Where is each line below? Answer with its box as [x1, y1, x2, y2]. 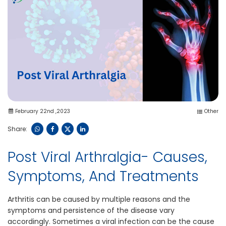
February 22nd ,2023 [15, 107, 70, 116]
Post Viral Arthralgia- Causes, [8, 147, 207, 167]
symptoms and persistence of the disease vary [8, 205, 175, 216]
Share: [8, 124, 27, 133]
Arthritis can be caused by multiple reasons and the [8, 194, 190, 205]
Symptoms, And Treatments [8, 166, 199, 187]
